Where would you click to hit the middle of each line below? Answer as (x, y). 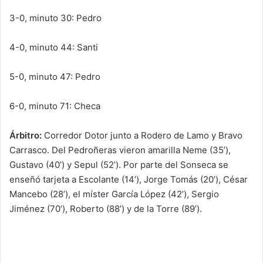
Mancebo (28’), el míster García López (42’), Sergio (114, 194)
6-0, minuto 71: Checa (55, 106)
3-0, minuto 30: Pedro (55, 18)
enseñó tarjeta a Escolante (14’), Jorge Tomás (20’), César (129, 179)
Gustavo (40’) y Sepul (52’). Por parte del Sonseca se (119, 165)
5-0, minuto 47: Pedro (55, 77)
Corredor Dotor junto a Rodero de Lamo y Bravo (142, 135)
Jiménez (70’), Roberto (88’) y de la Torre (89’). (106, 209)
